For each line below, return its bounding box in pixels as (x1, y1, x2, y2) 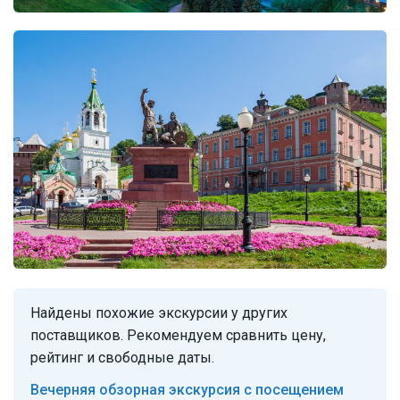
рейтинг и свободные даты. (30, 349, 214, 367)
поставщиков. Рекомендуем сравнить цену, (30, 327, 326, 345)
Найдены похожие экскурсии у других (30, 304, 287, 322)
